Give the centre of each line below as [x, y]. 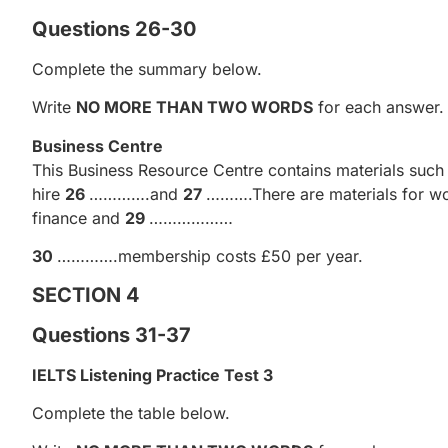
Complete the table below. [131, 412]
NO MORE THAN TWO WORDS [194, 107]
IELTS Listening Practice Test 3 [152, 374]
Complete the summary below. [147, 68]
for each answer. [378, 107]
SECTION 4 [86, 294]
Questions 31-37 [111, 334]
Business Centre [97, 145]
